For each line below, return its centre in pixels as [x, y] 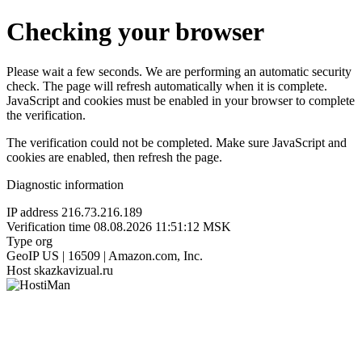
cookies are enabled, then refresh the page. [114, 157]
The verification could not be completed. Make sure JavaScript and [177, 142]
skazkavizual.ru [74, 270]
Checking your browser [135, 32]
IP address [32, 212]
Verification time [48, 226]
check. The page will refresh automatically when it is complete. [167, 86]
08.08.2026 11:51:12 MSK [162, 226]
